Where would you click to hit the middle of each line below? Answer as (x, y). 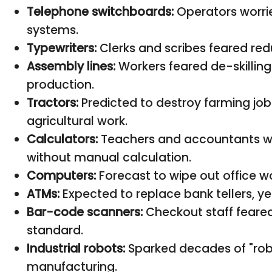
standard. (55, 230)
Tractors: (53, 103)
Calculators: (62, 139)
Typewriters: (62, 48)
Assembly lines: (71, 66)
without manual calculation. (109, 157)
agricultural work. (77, 121)
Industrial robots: (76, 248)
